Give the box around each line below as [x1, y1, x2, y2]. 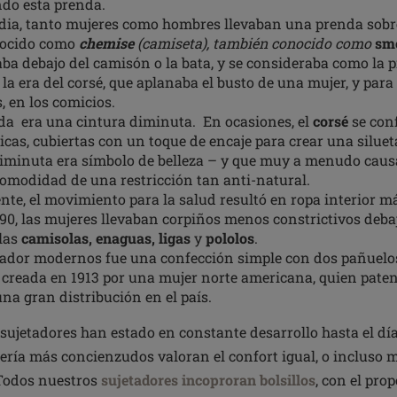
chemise [79, 34, 137, 52]
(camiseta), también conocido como [137, 34, 375, 52]
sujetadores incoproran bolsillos [101, 370, 315, 389]
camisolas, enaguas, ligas [21, 229, 194, 247]
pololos [202, 229, 254, 247]
